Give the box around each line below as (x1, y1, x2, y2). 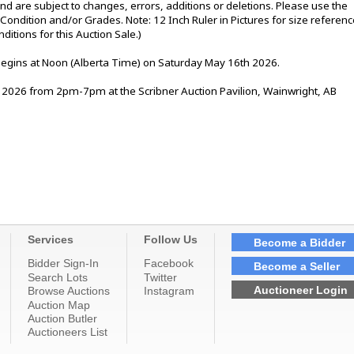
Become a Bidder (254, 235, 345, 249)
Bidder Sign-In (28, 257, 99, 270)
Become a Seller (254, 259, 340, 273)
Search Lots (28, 270, 88, 284)
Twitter (144, 270, 177, 284)
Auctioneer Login (254, 283, 348, 296)
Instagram (144, 284, 194, 298)
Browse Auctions (28, 284, 110, 298)
